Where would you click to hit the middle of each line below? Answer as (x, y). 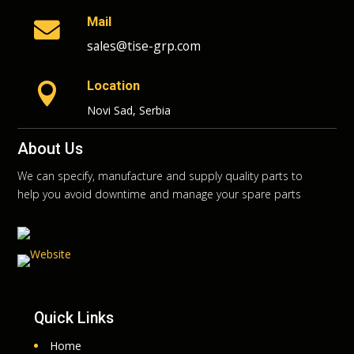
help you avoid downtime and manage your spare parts (160, 194)
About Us (51, 149)
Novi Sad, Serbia (128, 110)
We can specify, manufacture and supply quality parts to (160, 176)
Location (113, 85)
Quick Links (73, 318)
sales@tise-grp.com (143, 45)
